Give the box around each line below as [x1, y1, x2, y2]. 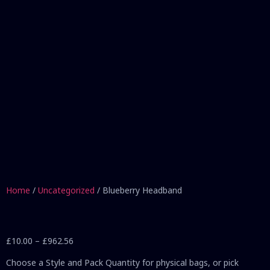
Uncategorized [38, 184, 95, 196]
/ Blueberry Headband [95, 184, 182, 196]
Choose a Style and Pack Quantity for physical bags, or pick [6, 256, 239, 268]
